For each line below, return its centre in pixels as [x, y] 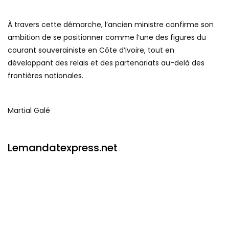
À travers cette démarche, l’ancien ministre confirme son [111, 25]
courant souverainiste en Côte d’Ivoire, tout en [91, 50]
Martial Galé [29, 111]
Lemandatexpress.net [63, 148]
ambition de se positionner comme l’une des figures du [107, 38]
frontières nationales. [45, 76]
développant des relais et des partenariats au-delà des [106, 63]
